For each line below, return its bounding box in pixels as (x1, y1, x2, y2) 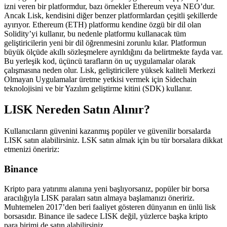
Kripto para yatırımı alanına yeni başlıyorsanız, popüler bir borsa (4, 184, 209, 193)
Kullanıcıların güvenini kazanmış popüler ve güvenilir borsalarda (4, 127, 211, 136)
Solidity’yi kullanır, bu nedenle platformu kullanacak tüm (4, 29, 186, 38)
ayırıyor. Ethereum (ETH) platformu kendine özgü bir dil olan (4, 20, 201, 29)
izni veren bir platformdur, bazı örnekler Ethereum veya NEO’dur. (4, 2, 215, 11)
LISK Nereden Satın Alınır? (4, 103, 150, 117)
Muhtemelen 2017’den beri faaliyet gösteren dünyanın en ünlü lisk (4, 202, 216, 211)
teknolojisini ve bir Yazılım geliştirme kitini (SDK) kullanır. (4, 84, 192, 93)
